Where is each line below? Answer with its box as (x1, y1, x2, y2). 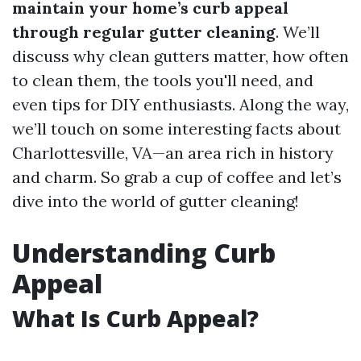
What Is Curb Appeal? (12, 303, 259, 334)
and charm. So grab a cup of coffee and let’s (12, 167, 342, 187)
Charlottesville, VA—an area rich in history (12, 143, 334, 163)
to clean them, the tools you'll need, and (12, 70, 313, 90)
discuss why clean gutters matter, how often (12, 46, 349, 66)
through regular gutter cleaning (12, 22, 276, 42)
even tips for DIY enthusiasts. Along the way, (12, 94, 349, 114)
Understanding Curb (12, 235, 276, 270)
